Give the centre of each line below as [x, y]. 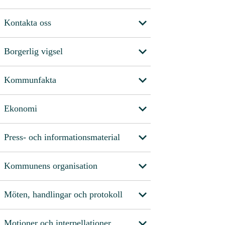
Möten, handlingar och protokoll [63, 195]
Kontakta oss [28, 23]
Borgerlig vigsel [33, 51]
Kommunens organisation [51, 166]
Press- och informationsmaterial [62, 137]
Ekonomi [21, 109]
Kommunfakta [30, 80]
